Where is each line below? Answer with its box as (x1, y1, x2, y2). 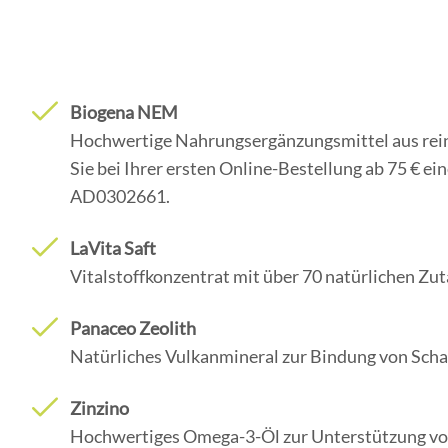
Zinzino (69, 396, 129, 419)
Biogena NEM (69, 100, 178, 123)
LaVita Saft (69, 236, 156, 259)
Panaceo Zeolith (69, 316, 196, 339)
